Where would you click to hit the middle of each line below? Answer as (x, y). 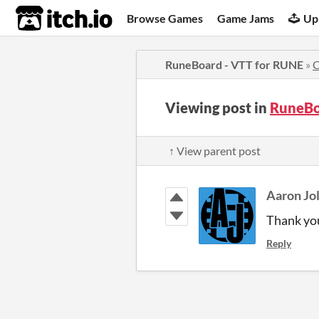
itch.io (46, 19)
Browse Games (165, 18)
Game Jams (246, 18)
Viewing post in (218, 108)
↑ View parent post (215, 151)
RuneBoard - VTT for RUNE (234, 64)
